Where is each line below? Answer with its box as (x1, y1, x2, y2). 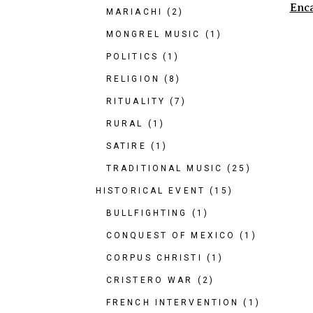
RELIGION (106, 74, 160, 84)
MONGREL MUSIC (106, 29, 201, 39)
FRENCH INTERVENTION (106, 298, 240, 307)
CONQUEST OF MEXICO (106, 231, 236, 240)
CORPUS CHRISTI (106, 253, 203, 263)
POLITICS (106, 52, 159, 61)
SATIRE (106, 141, 147, 151)
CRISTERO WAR (106, 275, 194, 285)
